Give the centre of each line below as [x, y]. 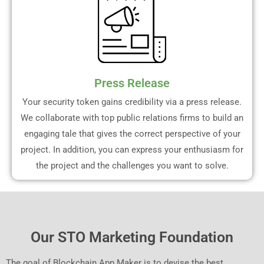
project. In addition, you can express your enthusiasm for [132, 149]
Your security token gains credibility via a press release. [132, 102]
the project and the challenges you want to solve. [132, 165]
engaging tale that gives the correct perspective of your [132, 133]
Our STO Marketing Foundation [132, 237]
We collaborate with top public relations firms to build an [132, 118]
